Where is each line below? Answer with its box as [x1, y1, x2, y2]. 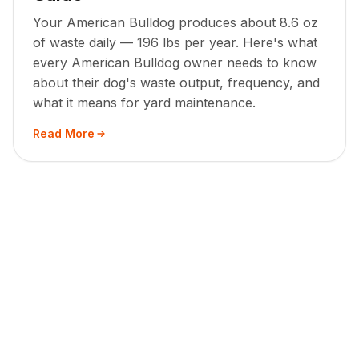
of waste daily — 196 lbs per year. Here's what [33, 34, 317, 51]
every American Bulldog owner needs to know [33, 54, 317, 71]
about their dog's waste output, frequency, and [33, 75, 320, 91]
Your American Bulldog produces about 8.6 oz [33, 14, 318, 31]
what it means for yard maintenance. [33, 95, 256, 111]
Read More [33, 127, 95, 141]
